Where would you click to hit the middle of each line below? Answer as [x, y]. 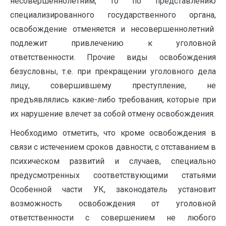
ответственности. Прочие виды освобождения [113, 57]
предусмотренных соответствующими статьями [113, 175]
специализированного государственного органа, [113, 15]
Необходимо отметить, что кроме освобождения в [113, 133]
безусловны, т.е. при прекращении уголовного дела [113, 71]
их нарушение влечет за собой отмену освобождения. [112, 114]
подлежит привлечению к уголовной [113, 43]
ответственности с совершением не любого [113, 218]
